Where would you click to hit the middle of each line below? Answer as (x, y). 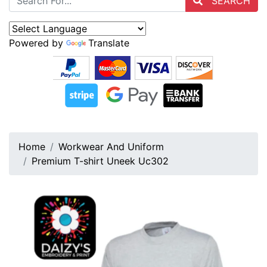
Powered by (38, 43)
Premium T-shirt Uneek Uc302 (100, 161)
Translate (109, 43)
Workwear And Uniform (111, 147)
